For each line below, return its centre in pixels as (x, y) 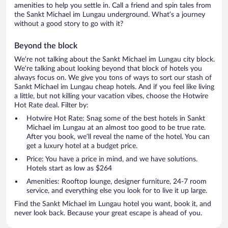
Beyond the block (46, 46)
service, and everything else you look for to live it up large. (117, 191)
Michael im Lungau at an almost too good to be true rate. (116, 128)
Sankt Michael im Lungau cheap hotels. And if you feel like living (114, 87)
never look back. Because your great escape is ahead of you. (108, 213)
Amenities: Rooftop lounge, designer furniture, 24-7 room (117, 182)
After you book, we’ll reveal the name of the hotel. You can (118, 137)
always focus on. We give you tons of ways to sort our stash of (113, 78)
